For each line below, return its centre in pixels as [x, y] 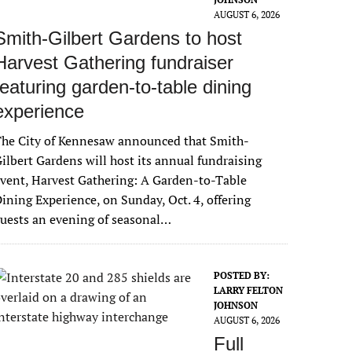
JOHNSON [236, 305]
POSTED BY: [242, 275]
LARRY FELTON [249, 290]
